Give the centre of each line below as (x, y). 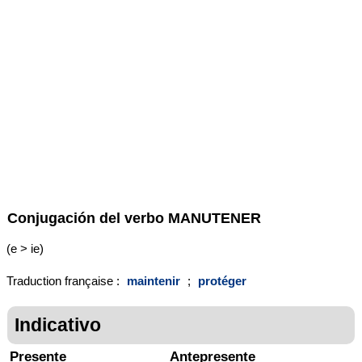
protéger (222, 281)
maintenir (154, 281)
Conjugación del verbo (88, 217)
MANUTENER (215, 217)
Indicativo (58, 324)
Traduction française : (65, 281)
